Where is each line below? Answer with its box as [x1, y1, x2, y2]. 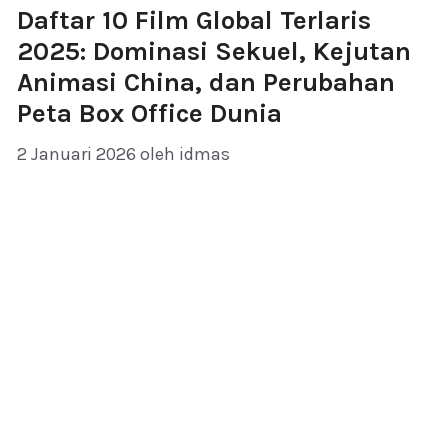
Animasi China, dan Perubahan [17, 67, 395, 99]
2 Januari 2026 [17, 143, 136, 166]
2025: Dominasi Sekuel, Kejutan [17, 36, 411, 68]
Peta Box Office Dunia [17, 98, 282, 130]
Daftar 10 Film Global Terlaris [17, 5, 371, 37]
